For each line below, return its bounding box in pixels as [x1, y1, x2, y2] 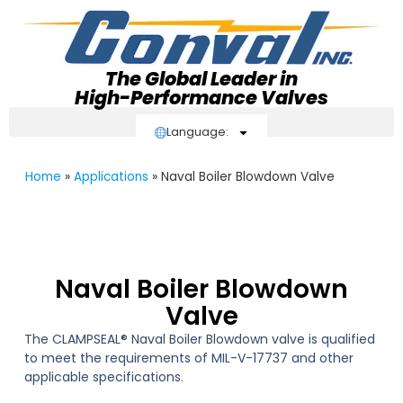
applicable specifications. [23, 367, 184, 386]
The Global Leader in [105, 66, 298, 92]
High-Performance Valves [75, 85, 328, 111]
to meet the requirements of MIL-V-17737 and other [23, 348, 354, 367]
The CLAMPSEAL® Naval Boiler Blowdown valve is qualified [23, 329, 375, 348]
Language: [166, 123, 229, 140]
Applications [73, 168, 148, 185]
